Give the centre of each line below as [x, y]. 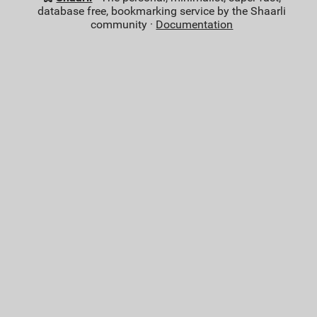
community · [123, 24]
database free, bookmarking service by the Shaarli [162, 11]
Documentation [195, 24]
